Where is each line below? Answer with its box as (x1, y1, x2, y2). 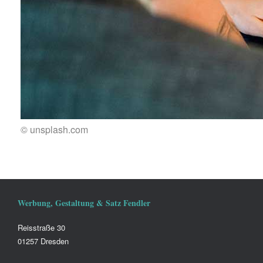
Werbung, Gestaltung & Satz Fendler (18, 197, 150, 210)
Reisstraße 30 (18, 222, 65, 234)
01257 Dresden (18, 235, 69, 247)
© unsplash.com (21, 123, 88, 137)
